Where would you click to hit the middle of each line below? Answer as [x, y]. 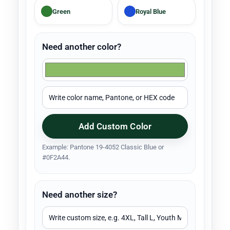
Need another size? [80, 195]
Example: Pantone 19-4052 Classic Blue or [103, 147]
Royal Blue [151, 11]
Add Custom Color [115, 127]
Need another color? [82, 47]
